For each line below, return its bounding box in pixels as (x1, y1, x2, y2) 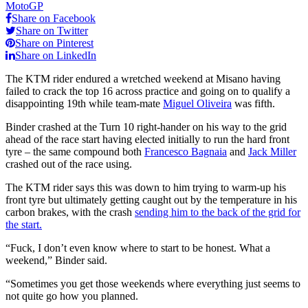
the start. (5, 218, 42, 230)
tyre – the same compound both (5, 145, 144, 157)
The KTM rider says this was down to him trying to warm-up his (5, 181, 286, 193)
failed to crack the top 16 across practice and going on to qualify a (5, 85, 290, 97)
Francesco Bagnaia (144, 145, 227, 157)
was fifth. (232, 97, 275, 109)
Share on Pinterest (15, 36, 93, 49)
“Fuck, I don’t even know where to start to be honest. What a (5, 241, 270, 254)
